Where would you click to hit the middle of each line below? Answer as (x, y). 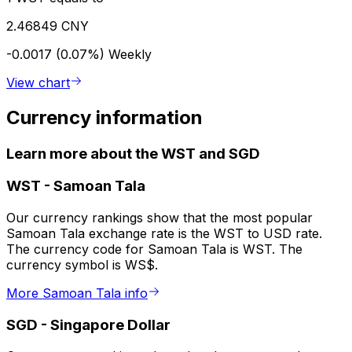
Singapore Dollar (110, 324)
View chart (38, 82)
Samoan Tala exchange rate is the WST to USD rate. (164, 234)
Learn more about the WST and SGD (133, 153)
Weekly (130, 54)
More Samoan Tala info (77, 293)
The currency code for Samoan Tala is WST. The (154, 249)
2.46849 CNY (48, 26)
